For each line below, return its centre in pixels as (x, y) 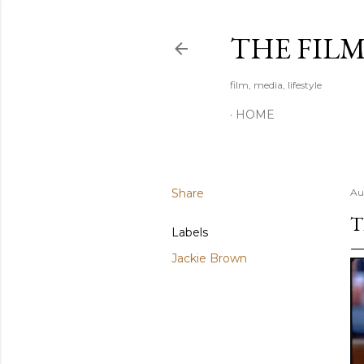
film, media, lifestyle (276, 85)
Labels (190, 232)
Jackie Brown (209, 258)
